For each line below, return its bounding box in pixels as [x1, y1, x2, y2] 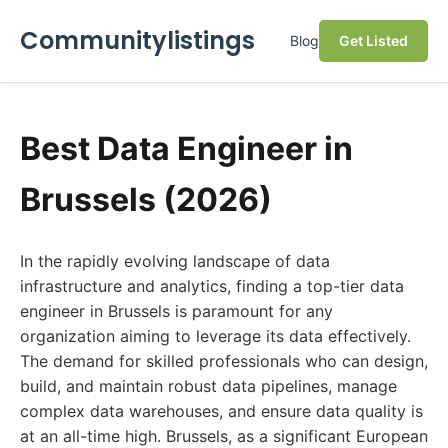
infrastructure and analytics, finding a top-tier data [20, 276, 404, 296]
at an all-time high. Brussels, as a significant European [20, 426, 428, 446]
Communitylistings [20, 24, 255, 57]
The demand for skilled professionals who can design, [20, 351, 428, 371]
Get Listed [339, 32, 408, 49]
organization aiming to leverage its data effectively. [20, 326, 411, 346]
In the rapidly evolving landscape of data [20, 251, 330, 271]
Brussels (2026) [20, 180, 272, 219]
